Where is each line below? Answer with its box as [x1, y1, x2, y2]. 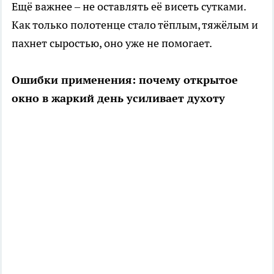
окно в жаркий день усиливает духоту [12, 91, 225, 106]
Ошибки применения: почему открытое [12, 73, 238, 87]
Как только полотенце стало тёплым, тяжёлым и [12, 18, 258, 32]
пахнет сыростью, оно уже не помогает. [12, 36, 212, 51]
